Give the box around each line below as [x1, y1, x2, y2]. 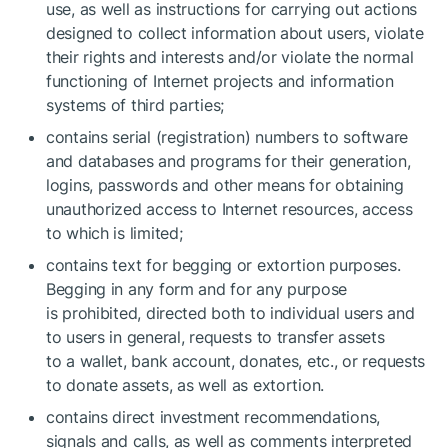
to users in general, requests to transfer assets [46, 327, 385, 347]
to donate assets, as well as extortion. [46, 375, 325, 395]
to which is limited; [46, 223, 183, 243]
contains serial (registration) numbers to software [46, 127, 409, 147]
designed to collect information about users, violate [46, 23, 424, 43]
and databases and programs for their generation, [46, 151, 411, 171]
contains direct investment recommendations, [46, 407, 380, 427]
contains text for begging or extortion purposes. [46, 255, 401, 275]
